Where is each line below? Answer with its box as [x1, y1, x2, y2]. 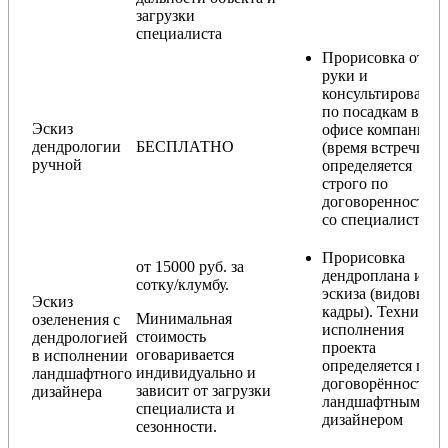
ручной [32, 155, 82, 173]
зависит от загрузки [136, 381, 271, 399]
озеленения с [32, 310, 120, 328]
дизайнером [322, 410, 403, 428]
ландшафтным [322, 392, 420, 410]
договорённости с [322, 374, 444, 392]
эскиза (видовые [322, 284, 434, 302]
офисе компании [322, 120, 435, 138]
